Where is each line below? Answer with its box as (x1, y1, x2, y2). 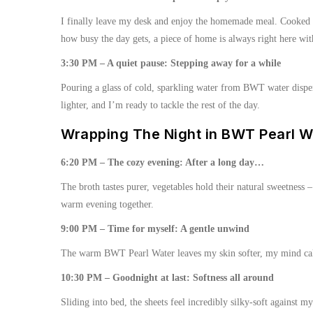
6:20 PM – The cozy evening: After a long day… (61, 157, 264, 168)
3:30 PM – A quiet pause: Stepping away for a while (61, 58, 281, 68)
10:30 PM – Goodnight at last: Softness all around (61, 272, 274, 283)
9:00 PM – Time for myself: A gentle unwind (61, 224, 249, 234)
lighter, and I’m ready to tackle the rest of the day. (61, 100, 260, 110)
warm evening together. (61, 199, 154, 210)
